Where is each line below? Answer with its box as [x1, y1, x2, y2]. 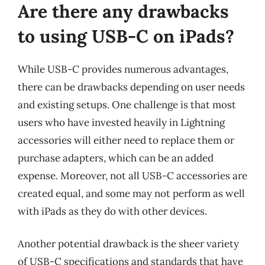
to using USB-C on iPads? [18, 24, 234, 47]
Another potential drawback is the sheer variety [18, 237, 239, 250]
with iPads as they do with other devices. [18, 204, 207, 218]
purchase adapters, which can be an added [18, 151, 214, 164]
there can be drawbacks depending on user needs [18, 80, 245, 93]
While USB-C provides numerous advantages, [18, 62, 228, 76]
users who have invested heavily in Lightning [18, 115, 225, 129]
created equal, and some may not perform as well [18, 186, 245, 200]
